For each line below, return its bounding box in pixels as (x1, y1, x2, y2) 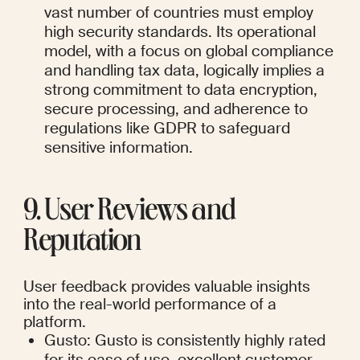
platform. (22, 312, 86, 333)
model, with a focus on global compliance (44, 41, 334, 62)
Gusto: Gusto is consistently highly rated (44, 330, 326, 351)
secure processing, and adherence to (44, 99, 309, 120)
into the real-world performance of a (22, 294, 276, 315)
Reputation (22, 228, 142, 260)
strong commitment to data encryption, (44, 80, 318, 100)
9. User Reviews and (22, 198, 235, 229)
